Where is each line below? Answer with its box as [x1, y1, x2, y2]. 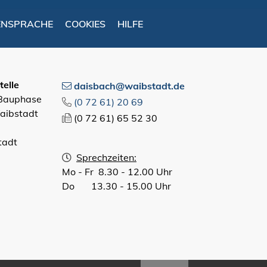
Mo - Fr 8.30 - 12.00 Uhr [62, 166, 172, 178]
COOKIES [65, 18, 105, 30]
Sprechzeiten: [76, 151, 136, 164]
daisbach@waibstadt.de [74, 80, 185, 92]
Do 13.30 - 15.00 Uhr [62, 180, 171, 193]
